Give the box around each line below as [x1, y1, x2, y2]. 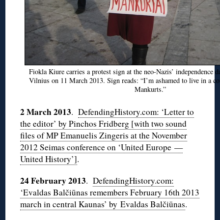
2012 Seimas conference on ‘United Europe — [20, 141, 183, 153]
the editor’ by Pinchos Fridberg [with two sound [20, 118, 187, 130]
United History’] [20, 153, 78, 165]
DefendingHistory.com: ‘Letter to [78, 106, 194, 118]
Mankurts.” [135, 84, 166, 94]
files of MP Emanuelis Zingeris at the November [20, 130, 188, 141]
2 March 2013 [20, 106, 72, 118]
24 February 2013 [20, 174, 86, 187]
